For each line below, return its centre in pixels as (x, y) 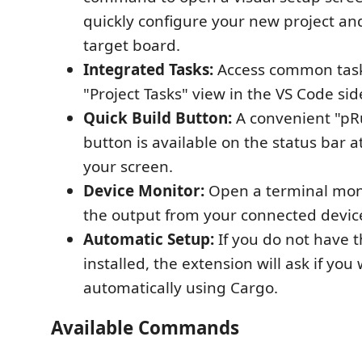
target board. (132, 45)
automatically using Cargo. (181, 287)
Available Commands (145, 328)
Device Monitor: (144, 190)
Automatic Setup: (149, 239)
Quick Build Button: (158, 118)
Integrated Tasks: (148, 69)
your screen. (128, 166)
